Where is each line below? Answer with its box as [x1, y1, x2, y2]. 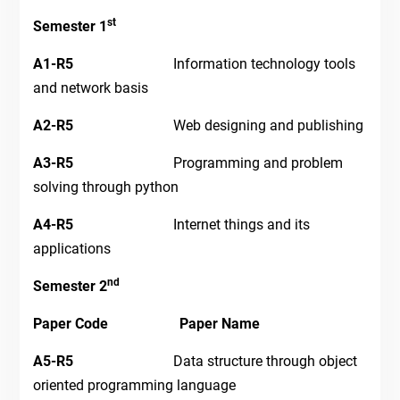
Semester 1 [32, 18, 107, 36]
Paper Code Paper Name [32, 315, 260, 333]
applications [32, 240, 111, 258]
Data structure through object [172, 353, 357, 371]
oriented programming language [32, 377, 236, 395]
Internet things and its [172, 216, 310, 234]
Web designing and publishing [172, 117, 363, 135]
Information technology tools [172, 55, 355, 73]
